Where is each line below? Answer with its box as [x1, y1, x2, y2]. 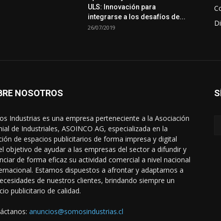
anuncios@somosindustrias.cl [29, 207, 123, 216]
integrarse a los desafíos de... [88, 13, 185, 21]
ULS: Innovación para [88, 3, 156, 11]
